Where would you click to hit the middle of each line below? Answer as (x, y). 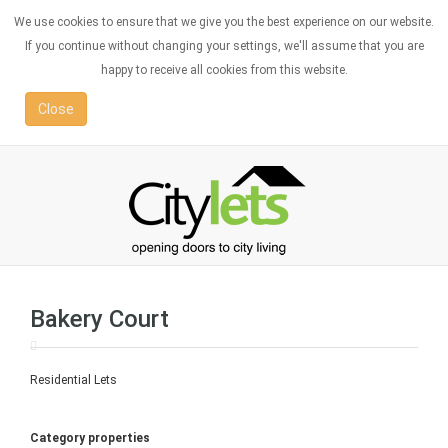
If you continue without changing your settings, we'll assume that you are (224, 46)
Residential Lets (73, 380)
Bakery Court (99, 319)
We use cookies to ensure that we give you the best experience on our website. (224, 22)
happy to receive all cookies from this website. (224, 70)
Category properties (90, 438)
